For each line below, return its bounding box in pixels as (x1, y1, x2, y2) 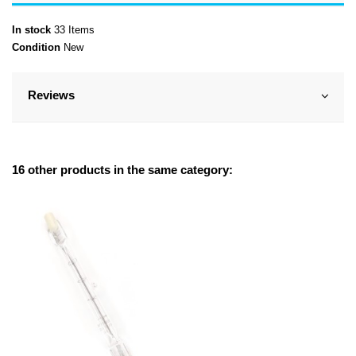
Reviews (27, 88, 75, 102)
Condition (12, 41, 60, 53)
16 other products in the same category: (12, 164, 233, 177)
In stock (12, 24, 51, 37)
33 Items (54, 24, 95, 37)
